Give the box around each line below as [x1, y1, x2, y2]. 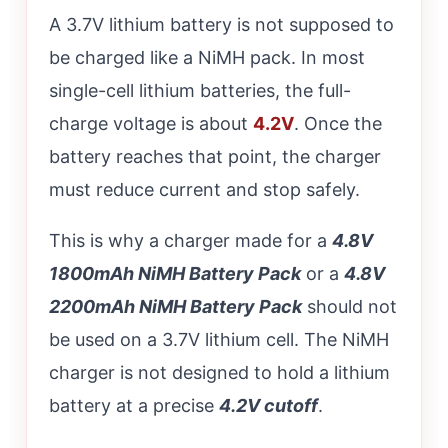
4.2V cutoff [219, 395, 318, 417]
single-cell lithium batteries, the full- [49, 80, 351, 102]
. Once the [294, 113, 382, 135]
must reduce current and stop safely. [49, 179, 360, 201]
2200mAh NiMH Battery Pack [49, 296, 302, 318]
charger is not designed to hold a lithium [49, 362, 390, 384]
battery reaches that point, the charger [49, 146, 381, 168]
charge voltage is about [49, 113, 253, 135]
